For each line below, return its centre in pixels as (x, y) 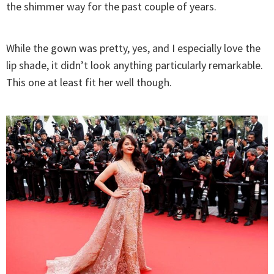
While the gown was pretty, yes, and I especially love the (133, 48)
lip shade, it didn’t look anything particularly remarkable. (135, 65)
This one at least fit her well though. (89, 83)
